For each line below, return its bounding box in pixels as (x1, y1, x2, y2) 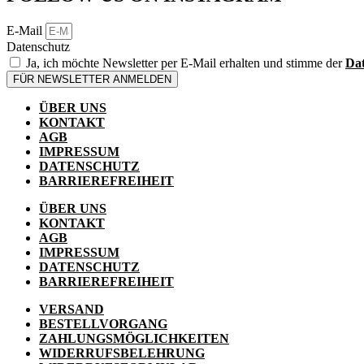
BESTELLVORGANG (39, 316, 167, 331)
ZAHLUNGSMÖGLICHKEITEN (39, 331, 229, 345)
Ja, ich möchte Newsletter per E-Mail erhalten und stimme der (26, 55, 345, 70)
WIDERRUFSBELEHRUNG (39, 345, 205, 360)
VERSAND (39, 301, 104, 316)
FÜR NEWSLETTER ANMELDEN (13, 72, 171, 85)
